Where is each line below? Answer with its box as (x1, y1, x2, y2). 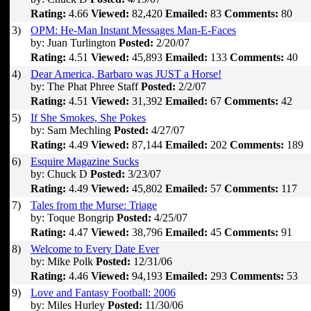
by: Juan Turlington (31, 37, 116, 49)
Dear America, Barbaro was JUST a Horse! (31, 68, 221, 80)
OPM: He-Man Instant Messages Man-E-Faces (31, 24, 236, 36)
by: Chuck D (31, 168, 87, 180)
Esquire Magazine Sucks (31, 155, 139, 167)
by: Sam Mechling (31, 124, 111, 136)
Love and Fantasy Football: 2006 (31, 287, 176, 299)
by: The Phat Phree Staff (31, 81, 138, 92)
